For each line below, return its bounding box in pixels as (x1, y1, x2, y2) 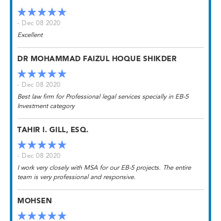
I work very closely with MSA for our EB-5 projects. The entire (17, 165, 191, 172)
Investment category (17, 103, 74, 110)
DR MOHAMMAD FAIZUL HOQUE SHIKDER (17, 56, 177, 64)
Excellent (17, 32, 42, 39)
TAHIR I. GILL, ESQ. (17, 127, 89, 135)
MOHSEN (17, 198, 52, 206)
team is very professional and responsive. (17, 174, 136, 181)
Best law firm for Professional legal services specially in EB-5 (17, 94, 188, 101)
